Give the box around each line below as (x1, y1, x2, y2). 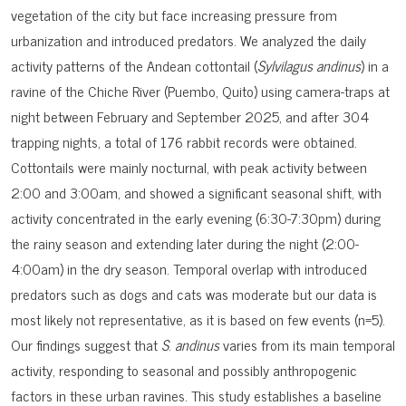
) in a (361, 53, 389, 78)
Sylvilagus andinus (257, 53, 361, 78)
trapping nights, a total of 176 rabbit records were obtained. (11, 130, 357, 154)
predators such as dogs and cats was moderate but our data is (11, 282, 377, 306)
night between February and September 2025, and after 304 (11, 104, 369, 129)
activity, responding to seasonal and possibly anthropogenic (11, 358, 357, 382)
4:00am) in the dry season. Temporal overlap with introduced (11, 256, 367, 281)
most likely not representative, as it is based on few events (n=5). (11, 307, 385, 332)
